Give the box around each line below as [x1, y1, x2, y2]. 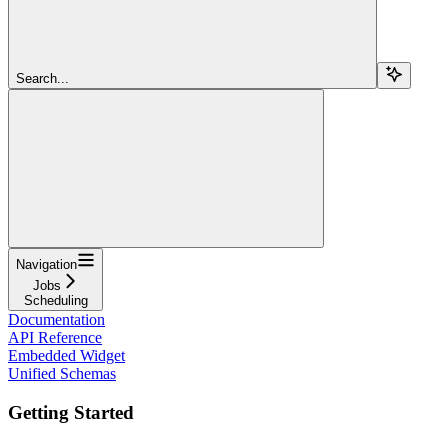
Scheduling [23, 292, 88, 308]
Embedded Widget [8, 346, 125, 364]
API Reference [8, 328, 102, 346]
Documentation [8, 310, 105, 328]
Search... [16, 70, 69, 86]
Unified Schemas [8, 364, 116, 382]
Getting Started [8, 401, 134, 423]
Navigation [16, 256, 77, 272]
